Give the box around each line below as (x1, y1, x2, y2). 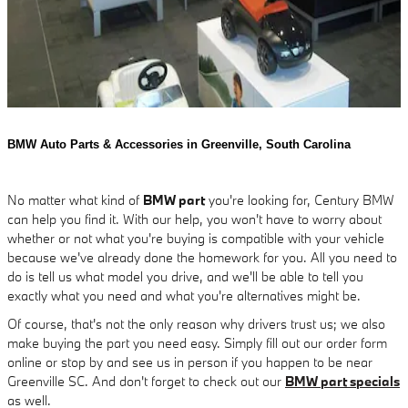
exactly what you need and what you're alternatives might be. (7, 286, 361, 304)
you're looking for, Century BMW (205, 190, 394, 209)
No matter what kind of (7, 190, 143, 209)
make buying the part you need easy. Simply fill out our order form (7, 333, 387, 352)
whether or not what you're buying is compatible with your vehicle (7, 229, 384, 247)
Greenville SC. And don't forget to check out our (7, 372, 285, 390)
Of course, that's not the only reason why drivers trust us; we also (7, 314, 385, 332)
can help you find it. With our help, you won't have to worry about (7, 209, 382, 228)
